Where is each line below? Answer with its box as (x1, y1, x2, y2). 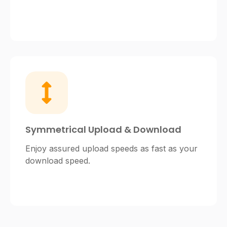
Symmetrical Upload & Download (25, 123, 181, 136)
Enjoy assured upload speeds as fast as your (25, 143, 198, 154)
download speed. (25, 156, 90, 166)
